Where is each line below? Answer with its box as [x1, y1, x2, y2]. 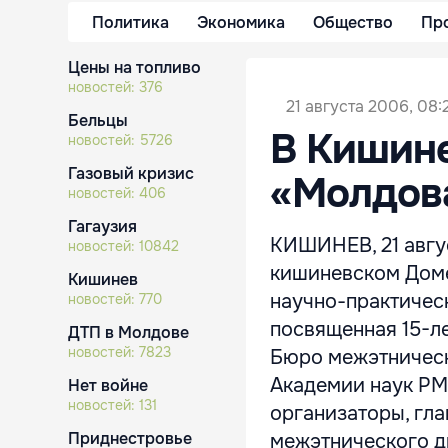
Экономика [197, 11, 285, 33]
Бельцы [68, 110, 128, 131]
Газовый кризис [68, 163, 194, 184]
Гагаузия [68, 216, 137, 237]
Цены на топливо [68, 57, 201, 78]
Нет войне [68, 375, 148, 396]
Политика [92, 11, 169, 33]
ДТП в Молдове [68, 322, 189, 343]
